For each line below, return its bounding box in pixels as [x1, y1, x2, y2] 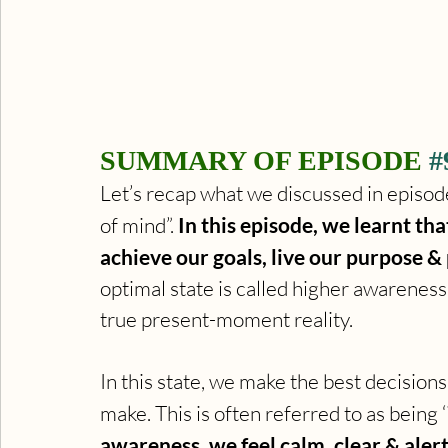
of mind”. [100, 212, 178, 239]
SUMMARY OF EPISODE [100, 145, 429, 177]
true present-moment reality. [100, 306, 357, 333]
